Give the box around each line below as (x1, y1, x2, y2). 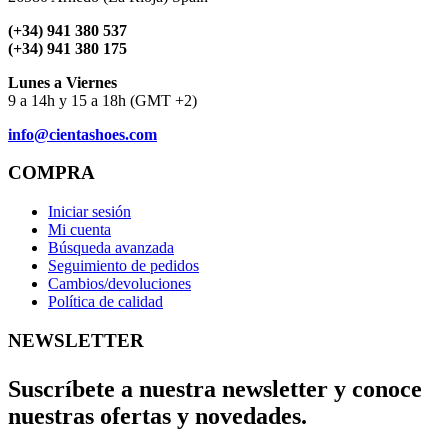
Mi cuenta (48, 221, 111, 239)
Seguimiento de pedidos (48, 257, 199, 275)
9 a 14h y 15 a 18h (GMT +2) (8, 91, 197, 109)
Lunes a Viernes (8, 73, 117, 91)
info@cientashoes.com (8, 125, 157, 143)
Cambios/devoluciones (48, 275, 191, 293)
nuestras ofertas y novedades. (8, 402, 307, 429)
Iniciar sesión (48, 203, 131, 221)
